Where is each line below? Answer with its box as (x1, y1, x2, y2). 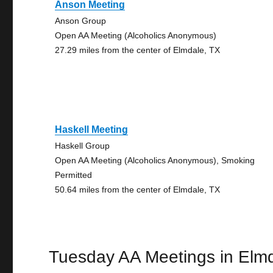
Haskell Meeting (55, 124, 129, 135)
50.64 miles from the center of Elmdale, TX (55, 185, 221, 194)
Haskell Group (55, 141, 110, 151)
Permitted (55, 170, 93, 180)
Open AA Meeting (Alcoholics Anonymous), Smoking (55, 155, 255, 165)
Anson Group (55, 16, 107, 26)
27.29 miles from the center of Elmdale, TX (55, 45, 221, 55)
